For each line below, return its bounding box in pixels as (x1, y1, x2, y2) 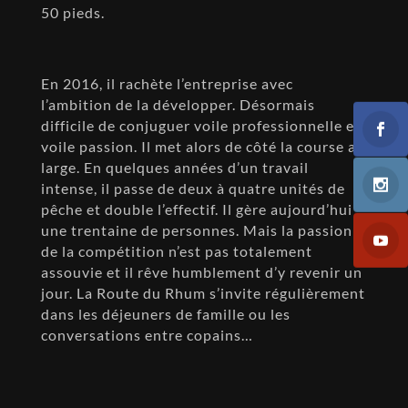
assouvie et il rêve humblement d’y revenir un (40, 262, 362, 280)
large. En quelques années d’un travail (40, 158, 309, 176)
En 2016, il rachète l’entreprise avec (40, 74, 293, 92)
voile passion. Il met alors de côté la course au (40, 137, 365, 155)
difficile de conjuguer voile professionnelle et (40, 116, 361, 134)
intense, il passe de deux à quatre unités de (40, 178, 345, 197)
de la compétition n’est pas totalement (40, 241, 312, 260)
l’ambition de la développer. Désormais (40, 95, 315, 113)
